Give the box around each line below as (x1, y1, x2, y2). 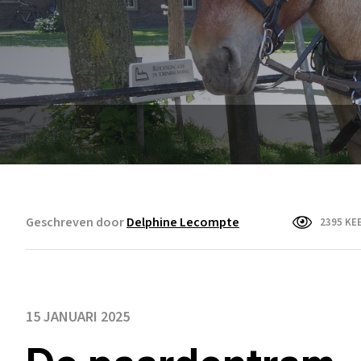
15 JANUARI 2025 (26, 306, 130, 327)
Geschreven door (26, 214, 127, 231)
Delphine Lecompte (127, 214, 239, 231)
